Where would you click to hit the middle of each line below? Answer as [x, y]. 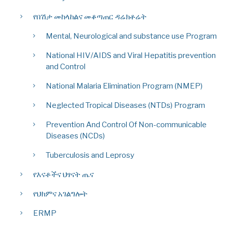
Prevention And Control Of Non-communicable [126, 125]
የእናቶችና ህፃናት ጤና [63, 175]
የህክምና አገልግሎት [60, 194]
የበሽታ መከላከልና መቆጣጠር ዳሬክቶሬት [90, 17]
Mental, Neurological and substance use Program [131, 36]
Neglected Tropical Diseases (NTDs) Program [125, 106]
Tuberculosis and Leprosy [90, 155]
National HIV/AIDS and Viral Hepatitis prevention [131, 56]
